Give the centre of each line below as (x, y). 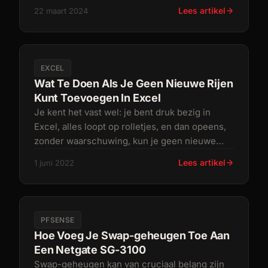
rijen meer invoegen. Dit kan (94, 155)
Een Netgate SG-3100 (90, 250)
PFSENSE (58, 220)
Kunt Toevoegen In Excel (98, 98)
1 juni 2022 (54, 163)
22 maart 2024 (61, 11)
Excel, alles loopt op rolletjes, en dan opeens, (130, 127)
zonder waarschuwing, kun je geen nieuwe (125, 141)
